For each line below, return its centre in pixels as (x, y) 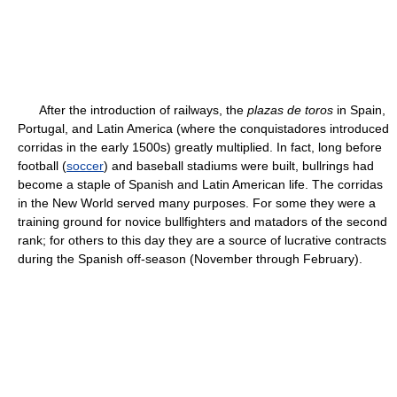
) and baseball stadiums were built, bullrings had (239, 166)
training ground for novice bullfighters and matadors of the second (202, 222)
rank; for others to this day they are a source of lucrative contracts (202, 240)
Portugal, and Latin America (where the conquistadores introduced (203, 128)
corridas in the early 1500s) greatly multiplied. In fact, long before (200, 147)
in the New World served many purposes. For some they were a (197, 203)
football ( (42, 166)
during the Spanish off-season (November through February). (190, 259)
